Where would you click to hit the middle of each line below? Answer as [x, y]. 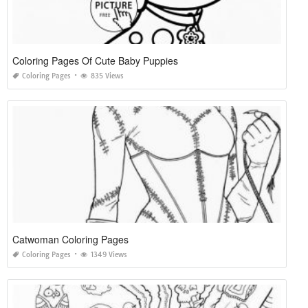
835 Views [107, 76]
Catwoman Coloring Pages [70, 239]
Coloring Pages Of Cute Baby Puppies [95, 60]
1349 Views [109, 254]
